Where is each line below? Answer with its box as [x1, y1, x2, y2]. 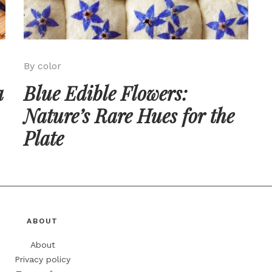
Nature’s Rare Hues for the [24, 102, 234, 128]
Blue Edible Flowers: [24, 80, 188, 106]
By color [24, 59, 61, 72]
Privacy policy [15, 254, 71, 264]
